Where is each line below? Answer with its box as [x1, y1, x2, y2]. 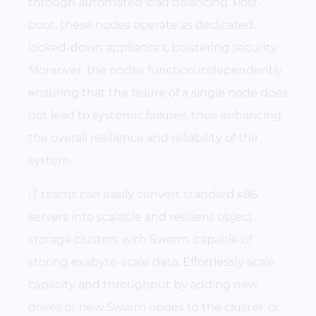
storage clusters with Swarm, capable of [28, 233, 252, 247]
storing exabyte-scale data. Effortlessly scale [28, 255, 275, 269]
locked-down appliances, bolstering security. [28, 41, 279, 55]
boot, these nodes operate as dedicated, [28, 18, 255, 32]
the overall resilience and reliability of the [28, 131, 258, 145]
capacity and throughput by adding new [28, 278, 258, 292]
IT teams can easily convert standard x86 [28, 188, 257, 202]
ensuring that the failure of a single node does [28, 86, 288, 100]
